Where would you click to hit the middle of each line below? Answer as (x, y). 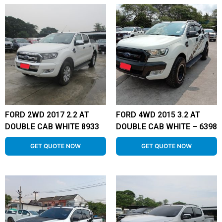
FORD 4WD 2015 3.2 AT (158, 115)
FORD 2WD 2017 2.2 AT (47, 115)
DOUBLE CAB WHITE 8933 (52, 127)
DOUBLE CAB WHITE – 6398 (166, 127)
